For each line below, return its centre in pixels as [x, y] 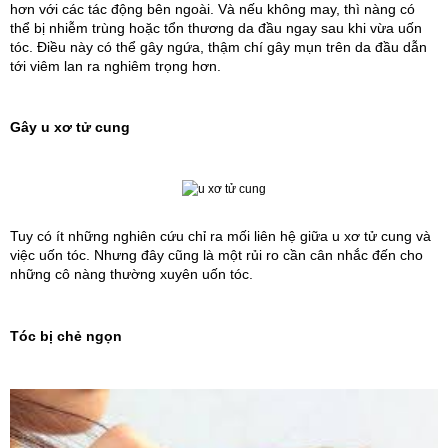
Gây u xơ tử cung [70, 127]
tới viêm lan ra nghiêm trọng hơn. [115, 65]
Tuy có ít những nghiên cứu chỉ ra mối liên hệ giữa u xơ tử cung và [220, 236]
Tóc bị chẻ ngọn [66, 336]
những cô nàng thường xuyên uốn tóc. [131, 274]
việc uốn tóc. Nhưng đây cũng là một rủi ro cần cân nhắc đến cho [216, 255]
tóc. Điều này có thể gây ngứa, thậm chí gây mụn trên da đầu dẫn [218, 46]
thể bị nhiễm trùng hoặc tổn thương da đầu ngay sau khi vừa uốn [216, 27]
